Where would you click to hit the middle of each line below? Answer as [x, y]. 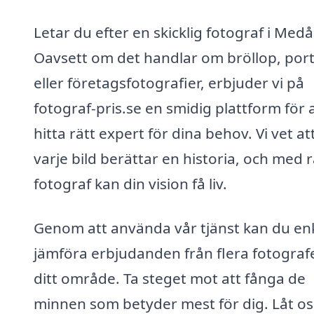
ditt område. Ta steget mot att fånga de [170, 279]
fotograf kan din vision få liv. [130, 183]
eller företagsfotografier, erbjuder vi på [169, 82]
